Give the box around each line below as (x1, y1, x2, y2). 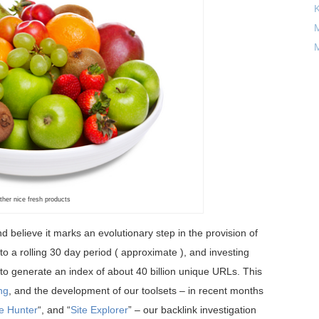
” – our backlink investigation (128, 303, 256, 315)
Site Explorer (70, 303, 128, 315)
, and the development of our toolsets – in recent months (9, 284, 263, 296)
